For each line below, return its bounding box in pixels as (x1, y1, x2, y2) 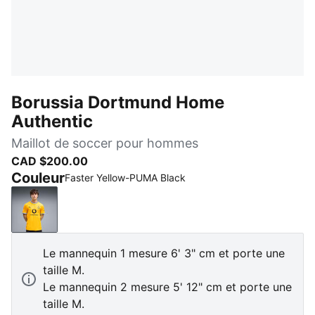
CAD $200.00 (11, 154, 88, 168)
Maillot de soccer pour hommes (11, 136, 198, 150)
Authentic (11, 111, 93, 131)
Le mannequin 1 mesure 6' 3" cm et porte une (43, 246, 285, 260)
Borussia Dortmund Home (11, 92, 224, 112)
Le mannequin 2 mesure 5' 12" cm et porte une (43, 280, 292, 294)
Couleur (11, 169, 65, 186)
